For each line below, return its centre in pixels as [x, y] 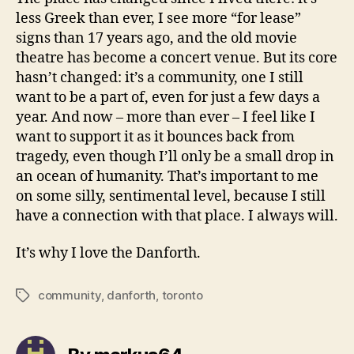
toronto [182, 295]
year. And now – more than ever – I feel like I [166, 117]
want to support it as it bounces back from [155, 137]
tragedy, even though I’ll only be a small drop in [175, 156]
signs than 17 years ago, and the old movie [156, 38]
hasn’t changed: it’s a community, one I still [160, 77]
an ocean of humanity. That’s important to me [167, 176]
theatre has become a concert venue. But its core [177, 58]
